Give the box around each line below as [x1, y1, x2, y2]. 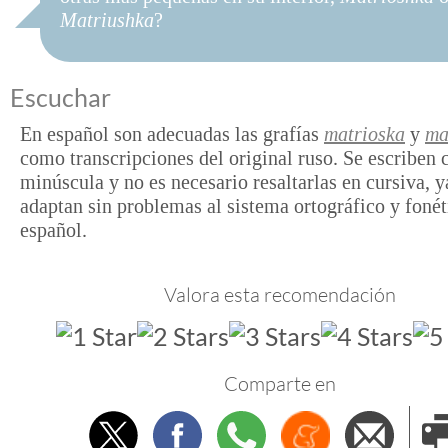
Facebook [177, 410, 285, 441]
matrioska [324, 123, 405, 145]
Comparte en [224, 370, 336, 396]
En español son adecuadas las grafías [20, 123, 324, 145]
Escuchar [10, 82, 111, 112]
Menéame [305, 410, 416, 441]
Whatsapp [241, 410, 355, 441]
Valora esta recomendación [164, 282, 396, 307]
